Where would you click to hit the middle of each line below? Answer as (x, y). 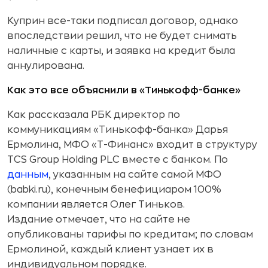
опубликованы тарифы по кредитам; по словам (130, 234)
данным (28, 175)
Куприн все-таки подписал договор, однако (123, 21)
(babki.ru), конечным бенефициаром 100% (114, 190)
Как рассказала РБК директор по (94, 115)
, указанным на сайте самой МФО (135, 175)
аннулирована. (46, 66)
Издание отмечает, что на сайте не (99, 220)
